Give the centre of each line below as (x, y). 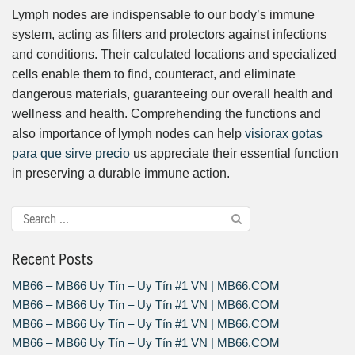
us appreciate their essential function (234, 153)
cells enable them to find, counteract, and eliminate (154, 74)
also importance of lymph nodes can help (128, 133)
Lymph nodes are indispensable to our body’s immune (163, 14)
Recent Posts (52, 258)
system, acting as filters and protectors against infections (169, 34)
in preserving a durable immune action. (121, 173)
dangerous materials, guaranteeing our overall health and (172, 94)
